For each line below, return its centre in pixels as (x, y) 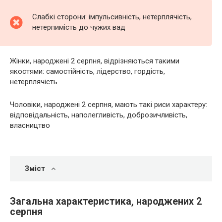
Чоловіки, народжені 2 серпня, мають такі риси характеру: (109, 105)
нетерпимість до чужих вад (79, 27)
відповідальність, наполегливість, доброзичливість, (99, 115)
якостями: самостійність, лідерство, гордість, (87, 71)
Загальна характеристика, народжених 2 (106, 202)
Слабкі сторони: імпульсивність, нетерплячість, (112, 17)
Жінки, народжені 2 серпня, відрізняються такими (95, 61)
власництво (30, 125)
